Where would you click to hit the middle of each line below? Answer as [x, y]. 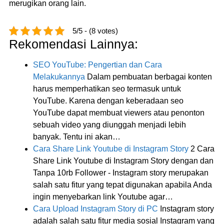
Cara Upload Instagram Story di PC [95, 208]
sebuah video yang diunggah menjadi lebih [109, 124]
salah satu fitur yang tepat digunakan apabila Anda [122, 184]
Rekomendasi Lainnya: [73, 44]
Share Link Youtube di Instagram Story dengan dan [123, 160]
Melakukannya [59, 76]
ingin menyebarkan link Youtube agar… [103, 196]
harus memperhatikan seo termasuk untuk [107, 88]
